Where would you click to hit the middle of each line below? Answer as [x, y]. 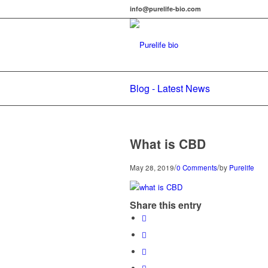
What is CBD [168, 144]
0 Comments [197, 167]
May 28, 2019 [152, 167]
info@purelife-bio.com [165, 9]
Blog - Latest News [170, 88]
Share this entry [166, 205]
